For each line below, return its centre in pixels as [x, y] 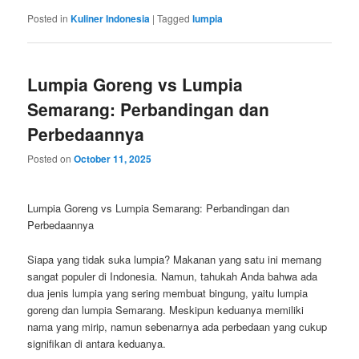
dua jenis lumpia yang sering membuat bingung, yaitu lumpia [168, 292]
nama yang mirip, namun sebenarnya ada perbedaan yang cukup [177, 326]
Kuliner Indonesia [111, 18]
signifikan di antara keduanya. [97, 343]
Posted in [48, 18]
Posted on [51, 159]
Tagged [174, 18]
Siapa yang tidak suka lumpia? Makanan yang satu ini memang [175, 259]
